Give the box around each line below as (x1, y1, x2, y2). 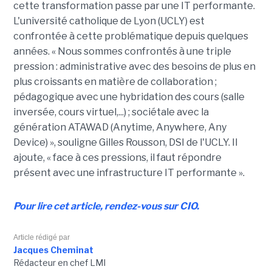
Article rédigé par (13, 233, 70, 242)
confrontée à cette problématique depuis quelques (13, 30, 248, 42)
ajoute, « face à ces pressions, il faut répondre (13, 152, 222, 164)
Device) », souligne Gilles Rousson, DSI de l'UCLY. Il (13, 137, 237, 149)
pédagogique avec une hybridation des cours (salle (13, 91, 245, 103)
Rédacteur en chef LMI (13, 257, 106, 268)
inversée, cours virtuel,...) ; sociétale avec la (13, 106, 209, 118)
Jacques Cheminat (13, 245, 93, 256)
